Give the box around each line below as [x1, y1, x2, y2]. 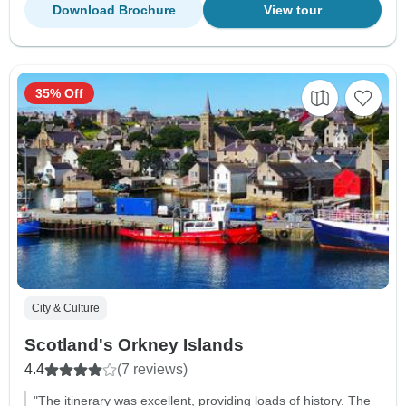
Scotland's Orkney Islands [24, 334, 244, 354]
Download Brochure [52, 2, 176, 17]
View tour [263, 2, 322, 17]
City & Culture [32, 301, 100, 314]
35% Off [35, 85, 83, 101]
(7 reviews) [117, 361, 188, 377]
